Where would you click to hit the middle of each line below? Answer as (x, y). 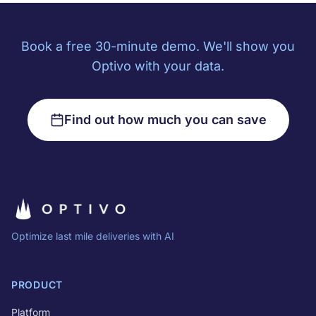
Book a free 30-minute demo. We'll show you (158, 46)
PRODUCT (37, 285)
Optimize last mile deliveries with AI (93, 236)
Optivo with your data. (158, 66)
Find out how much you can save (165, 120)
